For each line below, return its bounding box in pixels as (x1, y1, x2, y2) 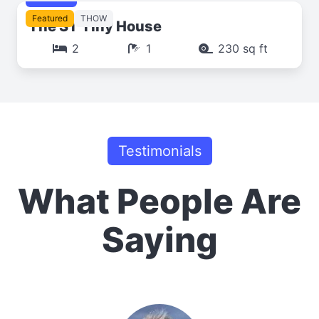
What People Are (18, 179, 301, 222)
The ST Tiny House (28, 17, 162, 35)
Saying (101, 218, 218, 261)
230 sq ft (217, 41, 268, 56)
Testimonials (117, 142, 202, 159)
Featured (32, 12, 68, 23)
